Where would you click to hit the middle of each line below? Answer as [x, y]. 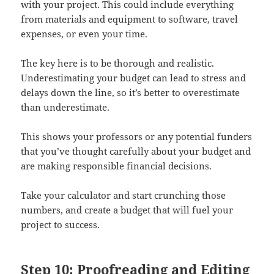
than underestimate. [65, 107]
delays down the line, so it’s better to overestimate [131, 92]
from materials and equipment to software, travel [130, 19]
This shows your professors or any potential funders [137, 136]
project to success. [61, 224]
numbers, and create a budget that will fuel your [127, 209]
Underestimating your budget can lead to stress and [134, 77]
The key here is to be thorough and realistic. [118, 63]
